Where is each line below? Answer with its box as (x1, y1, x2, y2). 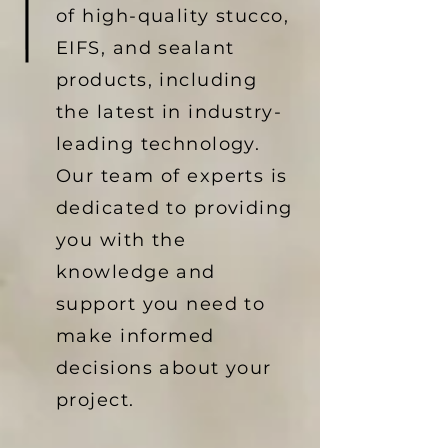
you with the (56, 229, 187, 251)
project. (56, 389, 135, 411)
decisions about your (56, 357, 272, 379)
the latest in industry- (56, 101, 283, 123)
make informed (56, 325, 215, 347)
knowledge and (56, 261, 216, 283)
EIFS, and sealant (56, 37, 235, 59)
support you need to (56, 293, 266, 315)
